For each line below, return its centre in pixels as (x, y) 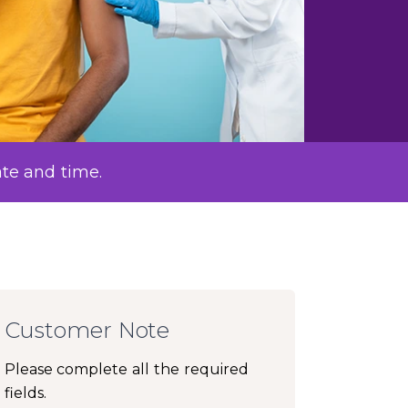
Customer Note (87, 331)
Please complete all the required (126, 370)
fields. (25, 393)
